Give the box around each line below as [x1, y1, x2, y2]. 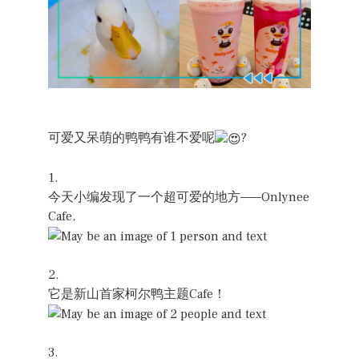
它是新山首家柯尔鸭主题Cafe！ [48, 285, 226, 302]
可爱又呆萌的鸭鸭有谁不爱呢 [48, 130, 215, 147]
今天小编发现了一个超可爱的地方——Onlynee [48, 188, 309, 205]
